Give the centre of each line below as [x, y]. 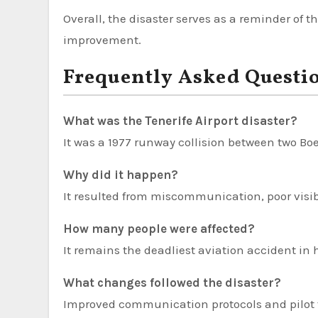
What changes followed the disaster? [172, 283]
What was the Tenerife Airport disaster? [180, 121]
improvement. [102, 40]
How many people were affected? [159, 229]
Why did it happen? [121, 175]
